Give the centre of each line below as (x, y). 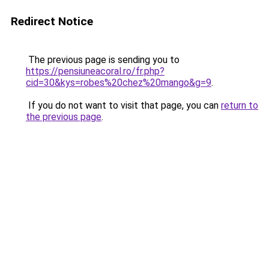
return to (240, 105)
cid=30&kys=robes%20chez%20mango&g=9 (119, 83)
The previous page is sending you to (103, 60)
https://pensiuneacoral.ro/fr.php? (95, 71)
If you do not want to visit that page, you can (123, 105)
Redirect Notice (52, 21)
